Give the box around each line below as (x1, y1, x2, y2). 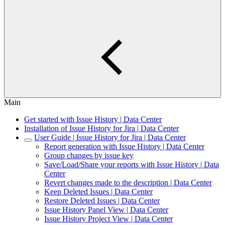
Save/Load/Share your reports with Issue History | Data (44, 160, 219, 169)
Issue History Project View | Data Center (44, 214, 173, 223)
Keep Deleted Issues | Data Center (44, 187, 153, 196)
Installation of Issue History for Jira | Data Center (24, 124, 179, 133)
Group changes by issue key (44, 151, 134, 160)
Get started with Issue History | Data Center (24, 115, 162, 124)
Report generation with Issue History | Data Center (44, 142, 204, 151)
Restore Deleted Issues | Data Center (44, 196, 160, 205)
